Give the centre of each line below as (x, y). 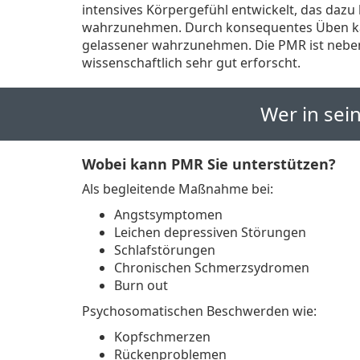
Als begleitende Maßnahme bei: (178, 189)
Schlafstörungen (165, 250)
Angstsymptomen (168, 215)
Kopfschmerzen (162, 337)
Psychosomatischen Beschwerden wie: (199, 311)
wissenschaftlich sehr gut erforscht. (193, 63)
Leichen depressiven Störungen (212, 232)
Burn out (141, 285)
